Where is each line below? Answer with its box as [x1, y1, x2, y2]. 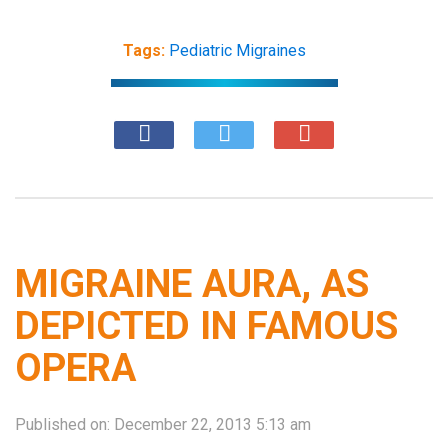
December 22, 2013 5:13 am [114, 414, 311, 434]
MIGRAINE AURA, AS [15, 260, 369, 306]
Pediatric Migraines [168, 40, 306, 60]
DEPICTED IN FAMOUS [15, 302, 398, 348]
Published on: [15, 414, 114, 434]
